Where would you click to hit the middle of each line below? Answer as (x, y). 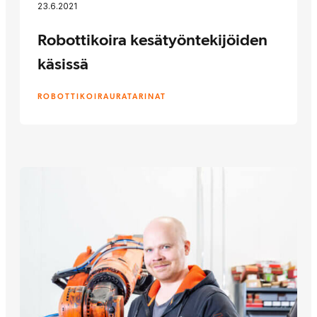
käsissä (63, 63)
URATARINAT (138, 96)
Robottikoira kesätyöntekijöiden (152, 39)
